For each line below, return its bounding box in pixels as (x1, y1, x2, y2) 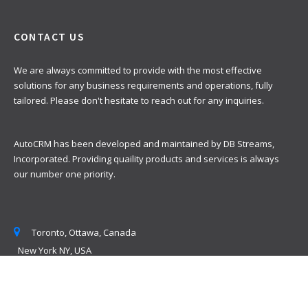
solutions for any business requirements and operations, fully (14, 79, 273, 92)
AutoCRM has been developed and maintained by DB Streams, (14, 137, 274, 150)
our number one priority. (14, 167, 115, 180)
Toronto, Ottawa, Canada (32, 225, 136, 239)
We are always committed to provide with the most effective (14, 64, 262, 77)
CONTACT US (14, 30, 85, 44)
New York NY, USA (14, 243, 91, 256)
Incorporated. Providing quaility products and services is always (14, 152, 279, 165)
